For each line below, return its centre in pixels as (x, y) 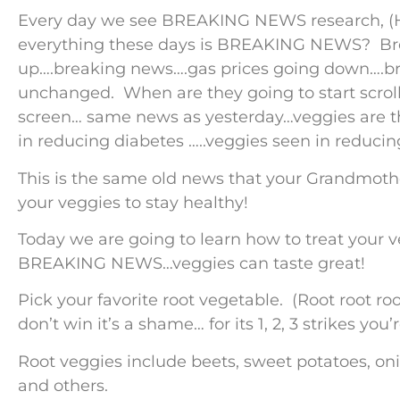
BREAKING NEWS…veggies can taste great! (192, 263)
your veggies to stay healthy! (135, 202)
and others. (63, 385)
